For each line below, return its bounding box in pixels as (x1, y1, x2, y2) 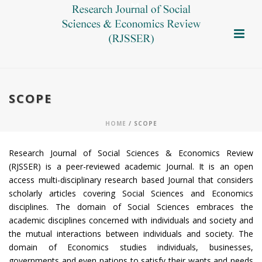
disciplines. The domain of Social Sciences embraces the (9, 201, 253, 212)
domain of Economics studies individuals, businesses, (9, 242, 253, 253)
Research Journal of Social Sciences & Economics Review (9, 147, 253, 158)
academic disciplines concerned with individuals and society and (9, 215, 253, 226)
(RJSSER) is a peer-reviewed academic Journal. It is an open (9, 161, 253, 172)
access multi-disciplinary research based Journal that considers (9, 174, 253, 185)
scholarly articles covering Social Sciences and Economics (9, 188, 253, 199)
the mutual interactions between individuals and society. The (9, 228, 253, 239)
